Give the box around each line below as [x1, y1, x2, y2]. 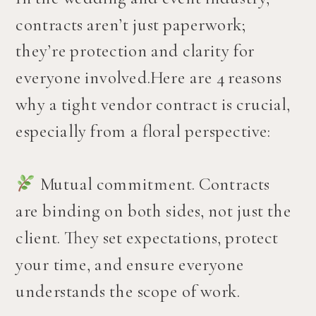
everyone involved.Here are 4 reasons [16, 66, 282, 89]
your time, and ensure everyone [16, 253, 244, 276]
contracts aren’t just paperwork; [16, 13, 246, 35]
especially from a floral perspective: [16, 120, 271, 142]
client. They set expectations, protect [16, 226, 279, 249]
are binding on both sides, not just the [16, 200, 292, 222]
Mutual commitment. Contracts [36, 173, 270, 195]
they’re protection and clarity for [16, 39, 255, 62]
